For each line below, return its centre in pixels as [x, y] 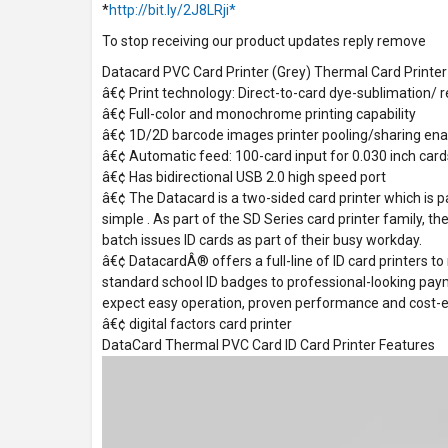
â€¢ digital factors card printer [197, 323]
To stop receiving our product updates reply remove [264, 40]
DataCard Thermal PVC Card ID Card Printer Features [268, 344]
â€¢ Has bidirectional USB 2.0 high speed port [244, 176]
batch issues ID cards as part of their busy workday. [262, 239]
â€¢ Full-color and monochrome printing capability [259, 113]
